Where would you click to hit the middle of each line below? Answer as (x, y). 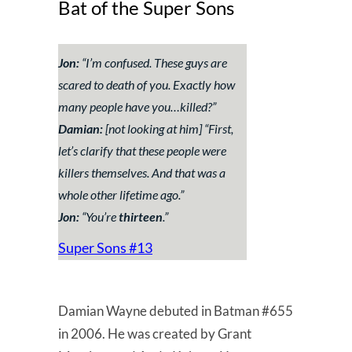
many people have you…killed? (135, 106)
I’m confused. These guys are (156, 62)
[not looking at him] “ (156, 128)
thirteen (141, 216)
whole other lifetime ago (118, 194)
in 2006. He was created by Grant (155, 333)
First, (221, 128)
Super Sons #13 (105, 247)
